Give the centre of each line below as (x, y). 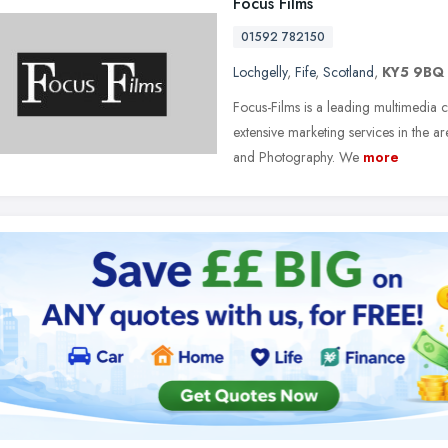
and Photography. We (296, 157)
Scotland (348, 72)
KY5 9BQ (413, 72)
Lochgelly (260, 72)
